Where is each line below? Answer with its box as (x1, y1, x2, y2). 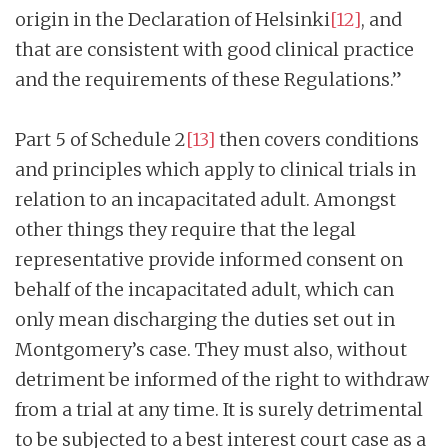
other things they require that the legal (15, 217, 356, 241)
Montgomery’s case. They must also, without (15, 337, 407, 361)
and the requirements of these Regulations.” (15, 67, 402, 91)
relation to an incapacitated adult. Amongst (15, 187, 396, 211)
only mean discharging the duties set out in (15, 307, 395, 331)
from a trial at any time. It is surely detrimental (15, 397, 423, 421)
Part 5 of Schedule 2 (15, 127, 186, 151)
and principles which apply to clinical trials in (15, 157, 416, 181)
